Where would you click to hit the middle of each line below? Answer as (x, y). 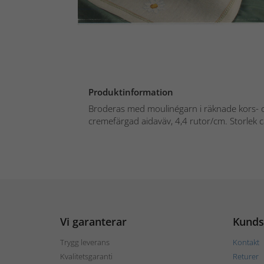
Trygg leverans (85, 242)
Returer (245, 256)
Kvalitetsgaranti (86, 256)
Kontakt (246, 242)
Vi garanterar (93, 221)
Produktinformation (131, 92)
